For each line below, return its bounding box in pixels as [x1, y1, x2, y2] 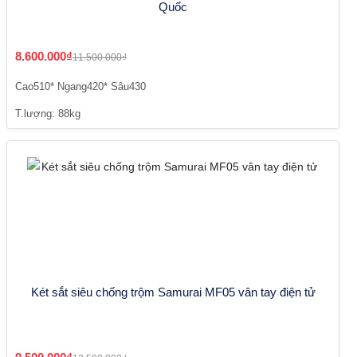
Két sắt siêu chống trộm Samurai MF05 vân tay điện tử [30, 285, 316, 300]
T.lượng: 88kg [15, 108, 80, 120]
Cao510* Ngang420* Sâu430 [15, 80, 146, 93]
